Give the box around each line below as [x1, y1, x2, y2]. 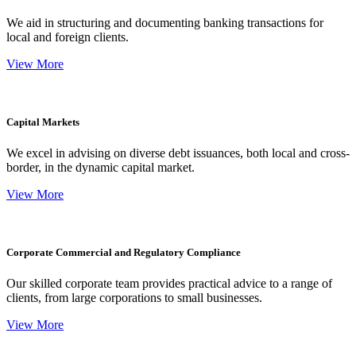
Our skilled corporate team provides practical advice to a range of [6, 277, 332, 291]
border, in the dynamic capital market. [6, 161, 195, 175]
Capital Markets [6, 115, 79, 128]
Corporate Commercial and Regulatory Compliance [6, 246, 241, 259]
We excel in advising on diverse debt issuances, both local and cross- [6, 146, 350, 161]
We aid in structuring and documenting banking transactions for [6, 15, 323, 29]
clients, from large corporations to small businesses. [6, 291, 262, 305]
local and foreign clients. [6, 29, 129, 44]
